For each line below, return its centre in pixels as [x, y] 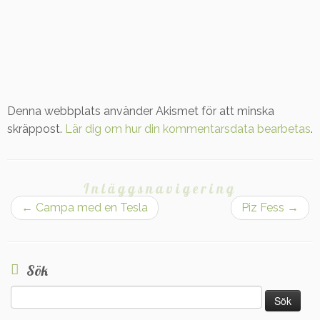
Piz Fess [264, 207]
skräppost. [36, 129]
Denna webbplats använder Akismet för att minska [141, 111]
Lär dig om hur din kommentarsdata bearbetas [188, 129]
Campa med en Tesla [90, 207]
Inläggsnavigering [160, 188]
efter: [21, 308]
